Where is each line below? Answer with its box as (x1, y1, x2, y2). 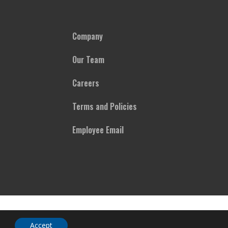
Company (72, 30, 103, 42)
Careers (72, 77, 99, 89)
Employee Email (72, 124, 124, 136)
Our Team (72, 53, 104, 66)
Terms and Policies (72, 100, 137, 112)
